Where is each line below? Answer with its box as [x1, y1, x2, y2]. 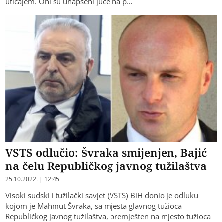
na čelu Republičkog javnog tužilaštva [5, 158, 207, 173]
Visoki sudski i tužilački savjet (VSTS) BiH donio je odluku [5, 190, 199, 200]
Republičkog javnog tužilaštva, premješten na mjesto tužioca [5, 211, 211, 221]
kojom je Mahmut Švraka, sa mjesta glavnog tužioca [5, 200, 182, 211]
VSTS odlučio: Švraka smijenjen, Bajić [5, 144, 207, 160]
